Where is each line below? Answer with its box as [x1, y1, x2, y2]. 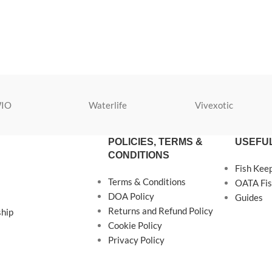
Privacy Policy [107, 234, 165, 245]
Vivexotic [195, 100, 234, 110]
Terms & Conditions [107, 176, 186, 187]
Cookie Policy [107, 220, 162, 231]
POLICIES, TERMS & [107, 137, 203, 147]
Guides [234, 192, 263, 203]
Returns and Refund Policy [107, 205, 213, 216]
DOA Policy [107, 191, 154, 202]
